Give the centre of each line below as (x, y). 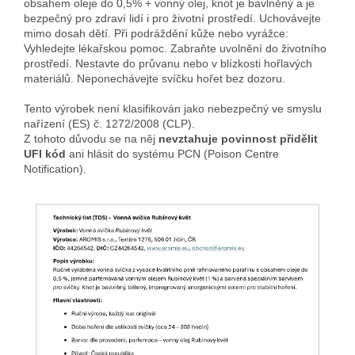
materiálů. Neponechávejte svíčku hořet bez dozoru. (155, 78)
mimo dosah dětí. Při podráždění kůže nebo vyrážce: (156, 33)
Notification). (55, 168)
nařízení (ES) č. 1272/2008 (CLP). (109, 123)
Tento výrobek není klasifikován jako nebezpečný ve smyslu (173, 108)
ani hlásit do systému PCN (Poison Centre (172, 153)
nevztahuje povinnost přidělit (238, 138)
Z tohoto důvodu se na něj (91, 138)
